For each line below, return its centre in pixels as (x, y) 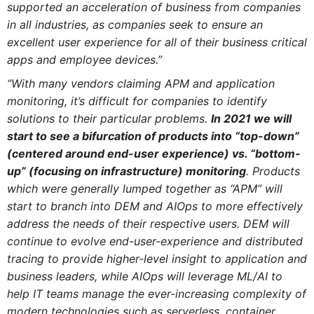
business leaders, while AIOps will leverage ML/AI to (144, 277)
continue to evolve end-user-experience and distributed (155, 241)
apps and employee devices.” (84, 59)
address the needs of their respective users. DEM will (148, 224)
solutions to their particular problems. (109, 119)
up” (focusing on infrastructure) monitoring (126, 171)
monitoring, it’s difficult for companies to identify (137, 101)
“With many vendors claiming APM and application (141, 84)
